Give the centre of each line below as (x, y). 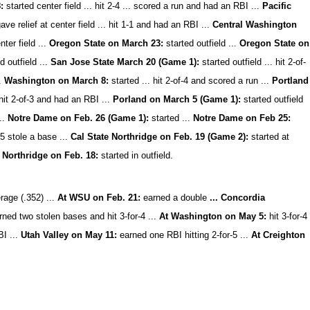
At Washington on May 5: (213, 216)
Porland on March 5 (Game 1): (177, 99)
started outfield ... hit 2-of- (253, 62)
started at (269, 137)
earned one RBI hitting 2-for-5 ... (186, 235)
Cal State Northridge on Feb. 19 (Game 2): (158, 137)
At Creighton (279, 235)
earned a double (175, 198)
